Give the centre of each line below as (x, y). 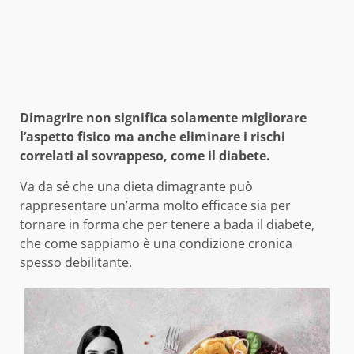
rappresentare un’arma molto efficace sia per (155, 205)
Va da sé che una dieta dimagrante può (136, 186)
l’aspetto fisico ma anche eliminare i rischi (153, 136)
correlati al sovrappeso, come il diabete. (145, 155)
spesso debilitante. (76, 262)
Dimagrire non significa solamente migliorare (163, 117)
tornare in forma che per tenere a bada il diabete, (167, 224)
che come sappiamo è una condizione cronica (156, 243)
